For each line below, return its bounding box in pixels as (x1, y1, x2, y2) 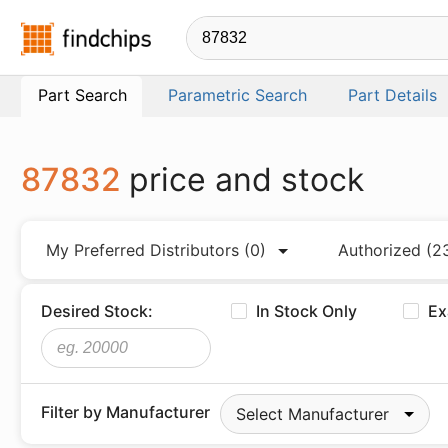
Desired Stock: (41, 301, 153, 321)
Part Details (348, 85, 437, 105)
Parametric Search (168, 85, 307, 105)
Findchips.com (151, 24, 260, 44)
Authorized (338, 240, 427, 260)
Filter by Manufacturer (41, 402, 210, 422)
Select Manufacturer (236, 404, 389, 424)
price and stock (129, 160, 364, 199)
